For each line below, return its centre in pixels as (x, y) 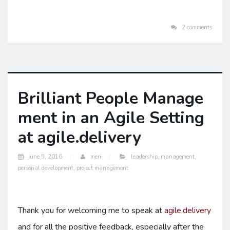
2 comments (197, 27)
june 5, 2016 (45, 157)
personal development (46, 168)
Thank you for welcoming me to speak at (91, 210)
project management (102, 168)
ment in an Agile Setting (111, 118)
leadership (144, 157)
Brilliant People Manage (111, 98)
